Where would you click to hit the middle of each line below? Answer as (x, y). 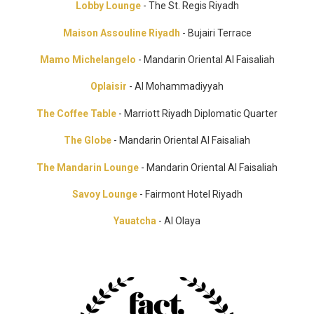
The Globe (88, 141)
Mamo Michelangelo (89, 59)
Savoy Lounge (105, 194)
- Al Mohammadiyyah (175, 87)
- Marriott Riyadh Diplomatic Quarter (197, 113)
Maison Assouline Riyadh (121, 33)
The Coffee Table (76, 113)
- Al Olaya (178, 221)
